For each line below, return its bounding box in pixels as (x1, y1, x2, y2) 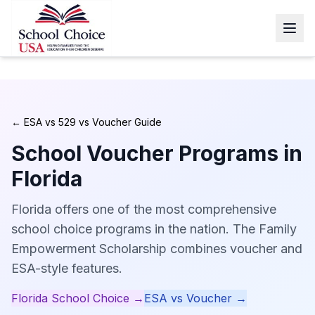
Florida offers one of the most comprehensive (11, 202, 276, 217)
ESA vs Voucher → (144, 291, 247, 305)
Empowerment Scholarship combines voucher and (11, 241, 302, 256)
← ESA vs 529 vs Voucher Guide (11, 116, 162, 128)
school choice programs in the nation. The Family (11, 221, 297, 236)
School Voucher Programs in (11, 141, 302, 166)
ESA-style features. (11, 261, 122, 276)
